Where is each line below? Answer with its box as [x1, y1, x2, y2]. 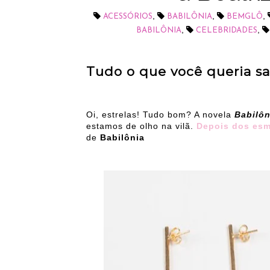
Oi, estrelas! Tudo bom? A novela [86, 110, 234, 120]
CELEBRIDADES [195, 27, 257, 34]
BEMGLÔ [227, 13, 263, 20]
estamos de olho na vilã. [86, 121, 196, 131]
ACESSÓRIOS [103, 13, 152, 20]
